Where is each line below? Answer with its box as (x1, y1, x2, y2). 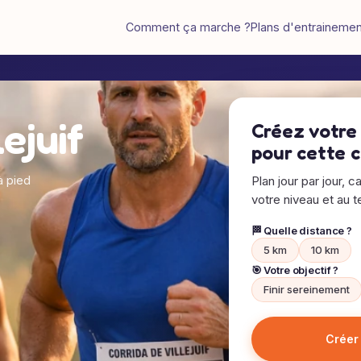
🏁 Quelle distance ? (251, 224, 353, 237)
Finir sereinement (263, 283, 350, 296)
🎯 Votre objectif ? (251, 263, 339, 276)
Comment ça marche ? (126, 20, 251, 34)
